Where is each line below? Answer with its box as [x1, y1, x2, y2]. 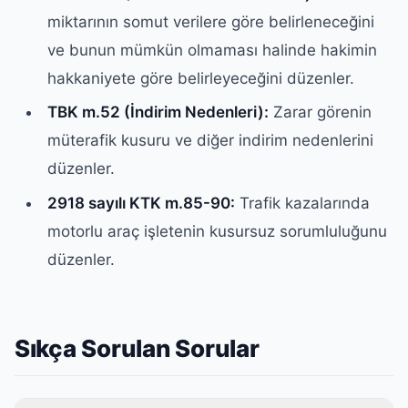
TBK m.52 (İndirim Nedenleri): [47, 103, 270, 122]
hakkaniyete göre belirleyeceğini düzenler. [47, 69, 355, 87]
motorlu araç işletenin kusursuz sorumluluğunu [47, 221, 388, 240]
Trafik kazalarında [235, 193, 371, 212]
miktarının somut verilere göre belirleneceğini [47, 13, 375, 31]
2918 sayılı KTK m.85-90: [47, 193, 236, 212]
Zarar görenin [269, 103, 372, 122]
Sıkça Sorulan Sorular [15, 333, 260, 362]
